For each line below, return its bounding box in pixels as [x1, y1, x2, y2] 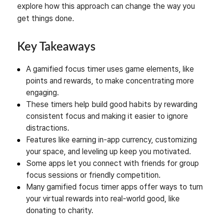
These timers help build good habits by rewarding [26, 99, 197, 109]
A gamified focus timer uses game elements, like [26, 64, 194, 74]
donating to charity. [26, 205, 93, 215]
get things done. [17, 13, 74, 23]
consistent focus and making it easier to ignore [26, 111, 188, 121]
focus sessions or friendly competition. [26, 170, 161, 180]
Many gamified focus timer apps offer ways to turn [26, 182, 203, 192]
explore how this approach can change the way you [17, 1, 195, 11]
